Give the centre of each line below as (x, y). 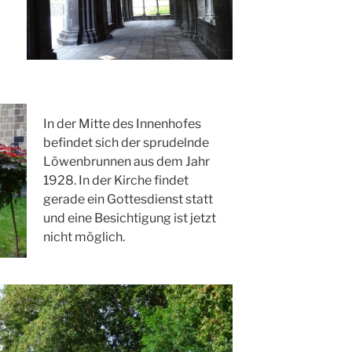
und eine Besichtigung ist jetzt (130, 218)
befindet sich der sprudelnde (126, 142)
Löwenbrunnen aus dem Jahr (127, 161)
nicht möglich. (84, 236)
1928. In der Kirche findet (116, 180)
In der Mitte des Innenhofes (123, 123)
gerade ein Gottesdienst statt (128, 199)
